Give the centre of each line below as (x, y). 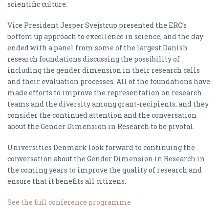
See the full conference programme (69, 202)
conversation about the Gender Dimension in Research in (106, 159)
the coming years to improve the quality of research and (105, 170)
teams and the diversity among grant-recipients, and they (108, 104)
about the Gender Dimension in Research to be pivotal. (101, 126)
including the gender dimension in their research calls (104, 70)
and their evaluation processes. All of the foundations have (109, 81)
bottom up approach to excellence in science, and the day (105, 36)
